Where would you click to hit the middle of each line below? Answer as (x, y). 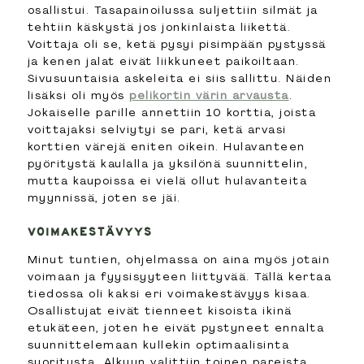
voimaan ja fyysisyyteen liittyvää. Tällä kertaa (180, 276)
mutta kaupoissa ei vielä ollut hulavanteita (167, 180)
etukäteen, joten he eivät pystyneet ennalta (176, 327)
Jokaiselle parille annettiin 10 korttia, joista (172, 112)
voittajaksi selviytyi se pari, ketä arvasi (157, 129)
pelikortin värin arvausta (209, 95)
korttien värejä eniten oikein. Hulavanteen (166, 146)
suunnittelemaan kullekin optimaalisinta (158, 344)
